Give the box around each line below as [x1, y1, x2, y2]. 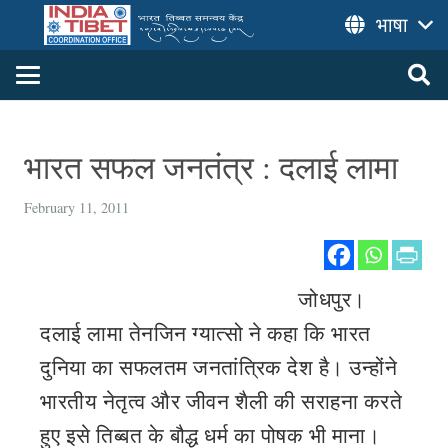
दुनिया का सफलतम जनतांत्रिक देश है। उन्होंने [40, 353, 397, 381]
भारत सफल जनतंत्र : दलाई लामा [24, 145, 398, 188]
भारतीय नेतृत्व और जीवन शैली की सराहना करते [40, 387, 402, 415]
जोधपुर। [298, 285, 366, 313]
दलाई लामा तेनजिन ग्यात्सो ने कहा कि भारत [40, 319, 371, 347]
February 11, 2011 [24, 198, 129, 217]
